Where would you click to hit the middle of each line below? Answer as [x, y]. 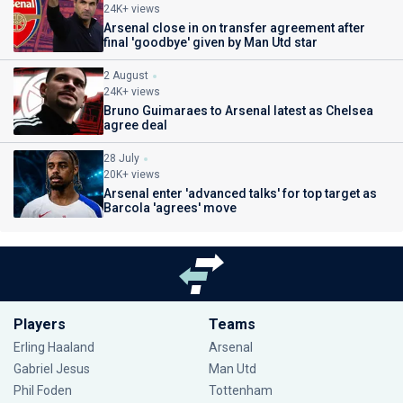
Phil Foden [43, 390]
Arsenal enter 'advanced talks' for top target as [240, 194]
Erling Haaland [54, 347]
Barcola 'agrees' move [170, 208]
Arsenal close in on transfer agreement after [234, 28]
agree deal [135, 125]
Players [40, 324]
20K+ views [132, 175]
